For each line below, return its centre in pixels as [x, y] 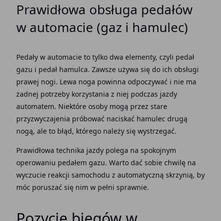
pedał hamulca [63, 69]
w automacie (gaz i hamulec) [102, 27]
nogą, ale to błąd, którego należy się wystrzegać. [97, 131]
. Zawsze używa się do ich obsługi [143, 69]
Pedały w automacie [49, 57]
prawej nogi [36, 82]
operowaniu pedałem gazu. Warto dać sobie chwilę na [106, 163]
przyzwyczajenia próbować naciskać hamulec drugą [102, 119]
